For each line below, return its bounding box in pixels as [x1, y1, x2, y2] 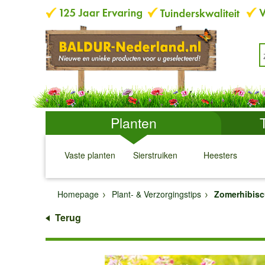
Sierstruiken [132, 149, 177, 161]
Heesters [203, 149, 237, 161]
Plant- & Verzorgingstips [112, 188, 201, 200]
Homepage [57, 188, 99, 200]
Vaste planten [64, 149, 115, 161]
